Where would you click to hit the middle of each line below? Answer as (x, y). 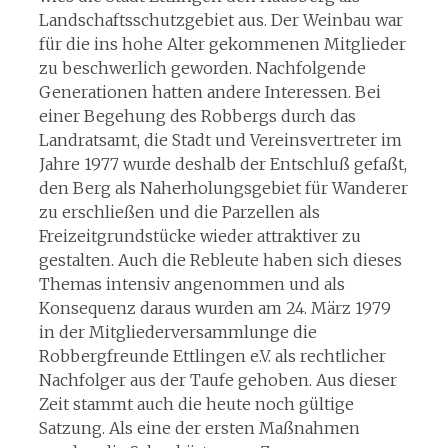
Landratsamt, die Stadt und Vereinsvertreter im (220, 140)
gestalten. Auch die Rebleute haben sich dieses (220, 260)
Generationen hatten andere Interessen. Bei (209, 92)
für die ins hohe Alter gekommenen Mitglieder (222, 44)
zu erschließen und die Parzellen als (179, 212)
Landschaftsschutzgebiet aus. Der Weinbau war (220, 20)
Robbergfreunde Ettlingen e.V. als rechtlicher (212, 356)
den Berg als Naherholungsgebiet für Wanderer (223, 188)
